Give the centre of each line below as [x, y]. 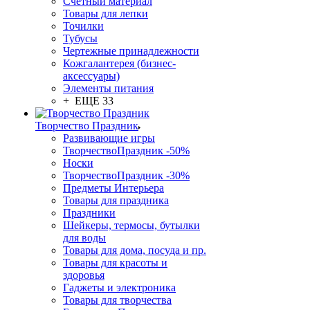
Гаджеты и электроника [119, 288]
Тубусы [80, 38]
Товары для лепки [106, 13]
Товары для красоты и [115, 263]
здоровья [84, 275]
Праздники [89, 213]
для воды [84, 238]
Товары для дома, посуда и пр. [135, 250]
